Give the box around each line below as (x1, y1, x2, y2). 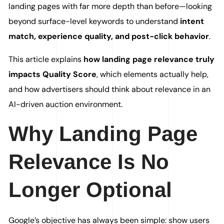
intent (180, 16, 204, 26)
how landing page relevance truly (83, 54, 215, 64)
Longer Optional (8, 178, 172, 201)
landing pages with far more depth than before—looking (8, 1, 212, 11)
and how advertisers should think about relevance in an (8, 84, 211, 94)
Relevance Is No (8, 150, 169, 173)
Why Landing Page (8, 122, 198, 145)
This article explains (8, 54, 84, 64)
